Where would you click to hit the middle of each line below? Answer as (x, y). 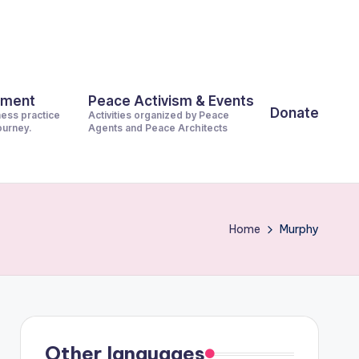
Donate (294, 113)
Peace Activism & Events (171, 101)
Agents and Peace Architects (158, 128)
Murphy (299, 229)
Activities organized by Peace (159, 115)
